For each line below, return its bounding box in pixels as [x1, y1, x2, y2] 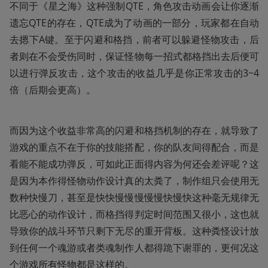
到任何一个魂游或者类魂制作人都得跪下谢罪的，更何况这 [10, 241, 259, 255]
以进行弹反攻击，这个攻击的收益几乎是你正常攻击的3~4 [10, 66, 259, 80]
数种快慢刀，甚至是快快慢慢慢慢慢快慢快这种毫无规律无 [10, 191, 259, 205]
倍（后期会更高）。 [10, 83, 96, 97]
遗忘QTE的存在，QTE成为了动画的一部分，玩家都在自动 [10, 16, 259, 30]
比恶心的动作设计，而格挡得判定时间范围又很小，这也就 [10, 208, 259, 221]
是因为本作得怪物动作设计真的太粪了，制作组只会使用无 [10, 174, 259, 188]
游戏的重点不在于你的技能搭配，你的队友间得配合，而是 [10, 141, 259, 154]
